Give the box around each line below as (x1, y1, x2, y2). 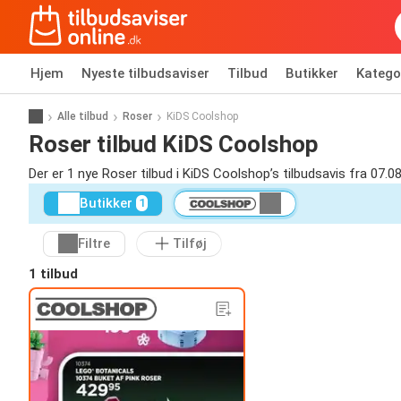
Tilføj (173, 235, 207, 252)
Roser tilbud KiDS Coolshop (29, 130, 318, 158)
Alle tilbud (57, 109, 108, 123)
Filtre (78, 235, 110, 252)
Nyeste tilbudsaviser (81, 65, 209, 81)
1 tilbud (29, 265, 78, 282)
